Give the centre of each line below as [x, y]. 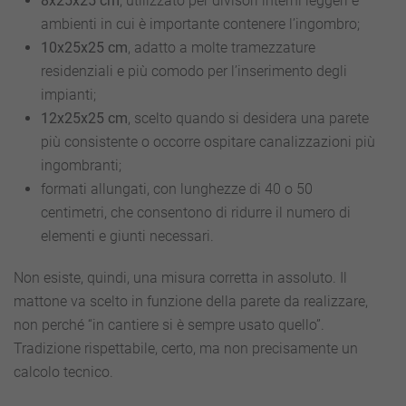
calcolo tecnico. [63, 372]
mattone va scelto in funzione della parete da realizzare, [191, 301]
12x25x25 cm [84, 118]
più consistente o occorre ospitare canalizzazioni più [208, 142]
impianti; [68, 95]
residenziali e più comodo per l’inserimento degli [194, 71]
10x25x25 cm [84, 48]
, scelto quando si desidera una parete [248, 118]
